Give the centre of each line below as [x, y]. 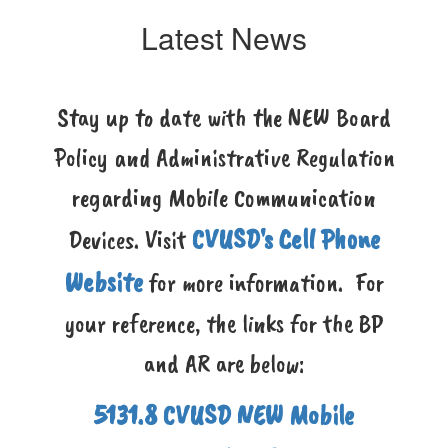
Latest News [224, 37]
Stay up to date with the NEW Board [224, 117]
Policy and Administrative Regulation [224, 157]
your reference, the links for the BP [224, 323]
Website [103, 281]
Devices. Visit [130, 239]
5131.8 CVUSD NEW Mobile [224, 414]
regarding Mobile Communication [224, 197]
